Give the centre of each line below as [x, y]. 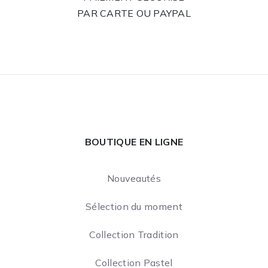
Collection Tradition [134, 235]
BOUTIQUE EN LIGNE [134, 142]
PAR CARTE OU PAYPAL [134, 13]
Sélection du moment [134, 207]
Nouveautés [134, 179]
